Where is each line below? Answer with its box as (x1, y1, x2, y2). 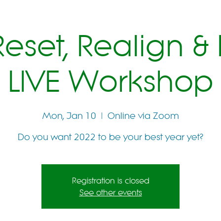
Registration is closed (72, 176, 149, 185)
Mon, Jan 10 (42, 110, 96, 121)
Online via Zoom (107, 110, 179, 121)
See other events (79, 188, 142, 197)
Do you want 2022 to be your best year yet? (18, 132, 203, 142)
